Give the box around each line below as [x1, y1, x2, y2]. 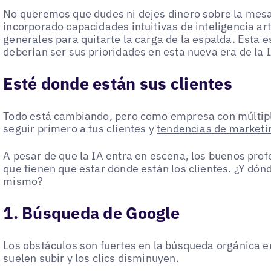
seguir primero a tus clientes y [3, 122, 157, 136]
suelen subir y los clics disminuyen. [3, 251, 179, 266]
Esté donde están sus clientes [3, 73, 232, 94]
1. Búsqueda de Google [3, 202, 180, 223]
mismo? [3, 174, 44, 188]
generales [3, 31, 53, 46]
